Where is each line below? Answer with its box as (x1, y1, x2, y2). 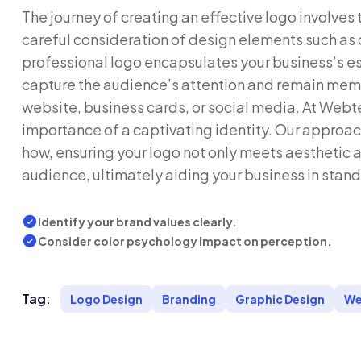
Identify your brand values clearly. (38, 214, 237, 229)
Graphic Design (235, 292, 325, 306)
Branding (162, 292, 216, 306)
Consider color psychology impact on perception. (38, 234, 332, 248)
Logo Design (70, 292, 143, 306)
